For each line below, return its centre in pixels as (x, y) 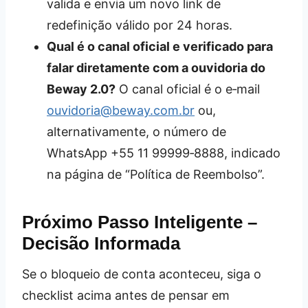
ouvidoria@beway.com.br (121, 110)
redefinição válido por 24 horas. (140, 25)
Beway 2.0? (81, 89)
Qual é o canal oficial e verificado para (160, 46)
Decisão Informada (101, 243)
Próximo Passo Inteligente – (140, 222)
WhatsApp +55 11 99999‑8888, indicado (164, 153)
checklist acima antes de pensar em (126, 295)
